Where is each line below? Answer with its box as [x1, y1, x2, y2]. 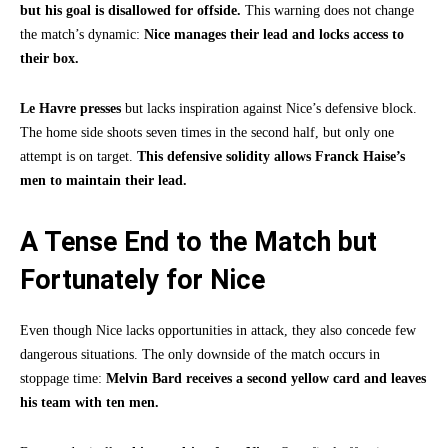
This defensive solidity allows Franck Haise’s [137, 149, 405, 165]
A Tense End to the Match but [20, 226, 377, 259]
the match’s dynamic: [20, 27, 144, 43]
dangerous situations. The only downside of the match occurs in [20, 347, 380, 363]
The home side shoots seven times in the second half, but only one [20, 125, 394, 141]
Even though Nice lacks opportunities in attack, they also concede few [20, 323, 416, 339]
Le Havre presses [20, 101, 121, 117]
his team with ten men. [20, 395, 159, 411]
